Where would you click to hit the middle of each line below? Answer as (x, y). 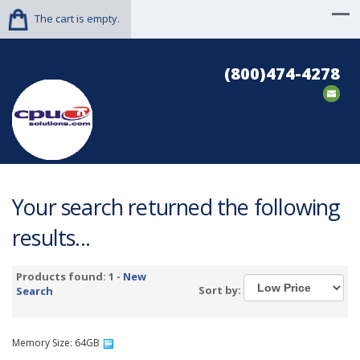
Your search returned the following (176, 207)
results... (51, 237)
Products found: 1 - (70, 276)
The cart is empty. (77, 18)
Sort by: (221, 290)
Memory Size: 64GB (57, 343)
